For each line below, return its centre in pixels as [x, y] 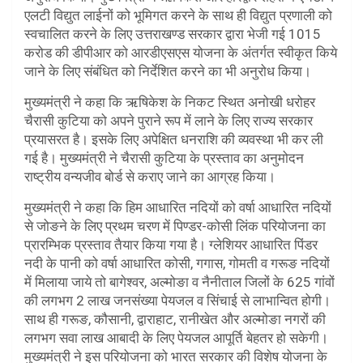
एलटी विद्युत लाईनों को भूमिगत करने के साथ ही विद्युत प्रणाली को [178, 15]
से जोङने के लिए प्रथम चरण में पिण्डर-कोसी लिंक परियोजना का [175, 226]
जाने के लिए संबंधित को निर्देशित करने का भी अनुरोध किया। [168, 71]
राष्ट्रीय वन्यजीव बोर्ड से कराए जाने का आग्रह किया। [150, 176]
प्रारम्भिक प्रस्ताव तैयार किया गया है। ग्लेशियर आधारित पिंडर [171, 244]
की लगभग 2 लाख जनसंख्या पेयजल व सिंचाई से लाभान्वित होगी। [177, 300]
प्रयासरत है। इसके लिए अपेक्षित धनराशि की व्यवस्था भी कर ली [174, 139]
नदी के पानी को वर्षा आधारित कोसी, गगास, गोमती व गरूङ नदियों [177, 263]
